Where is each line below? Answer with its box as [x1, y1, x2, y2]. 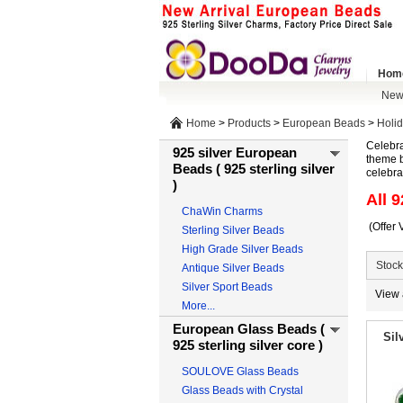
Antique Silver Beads [182, 262, 284, 274]
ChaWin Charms [182, 205, 263, 218]
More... [182, 300, 215, 312]
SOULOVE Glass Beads [182, 365, 299, 378]
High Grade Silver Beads [182, 243, 303, 255]
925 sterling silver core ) [173, 337, 323, 353]
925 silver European [173, 145, 297, 160]
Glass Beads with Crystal [182, 384, 303, 397]
